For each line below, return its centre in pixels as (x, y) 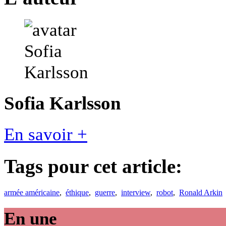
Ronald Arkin (201, 192)
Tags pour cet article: (93, 166)
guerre (105, 192)
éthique (77, 192)
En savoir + (46, 134)
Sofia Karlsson (63, 103)
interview (136, 192)
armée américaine (32, 192)
